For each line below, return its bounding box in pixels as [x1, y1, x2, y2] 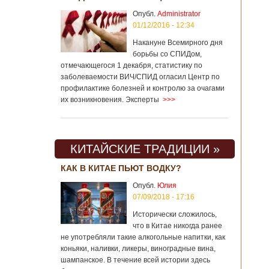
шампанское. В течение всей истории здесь [61, 256, 210, 264]
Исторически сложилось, [133, 210, 217, 219]
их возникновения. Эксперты [61, 95, 159, 104]
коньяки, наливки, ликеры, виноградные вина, [61, 244, 216, 253]
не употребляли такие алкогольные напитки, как [61, 233, 225, 241]
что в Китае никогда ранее [133, 222, 222, 230]
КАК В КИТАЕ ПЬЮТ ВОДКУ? [61, 163, 181, 173]
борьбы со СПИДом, [133, 50, 202, 58]
